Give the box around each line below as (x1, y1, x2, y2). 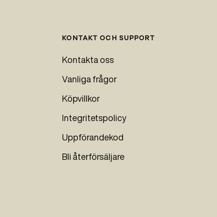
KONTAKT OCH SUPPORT (62, 33, 155, 43)
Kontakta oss (62, 53, 114, 66)
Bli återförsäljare (62, 150, 125, 163)
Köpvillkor (62, 92, 100, 105)
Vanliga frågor (62, 72, 117, 85)
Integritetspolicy (62, 111, 127, 124)
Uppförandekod (62, 130, 124, 143)
